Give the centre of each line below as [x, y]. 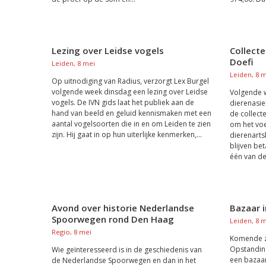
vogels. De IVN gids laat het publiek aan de [123, 102]
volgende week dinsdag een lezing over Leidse [130, 92]
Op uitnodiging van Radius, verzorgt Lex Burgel [130, 81]
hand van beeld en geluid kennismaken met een [132, 113]
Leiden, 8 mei [73, 63]
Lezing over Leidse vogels [108, 50]
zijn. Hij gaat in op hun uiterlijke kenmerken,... [127, 134]
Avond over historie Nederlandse [123, 208]
